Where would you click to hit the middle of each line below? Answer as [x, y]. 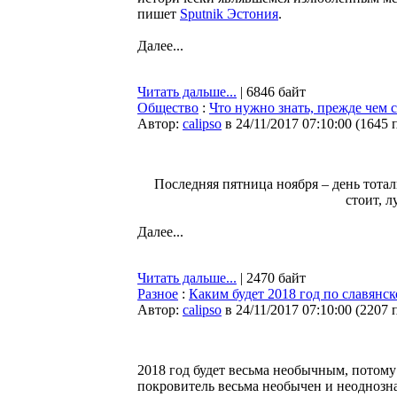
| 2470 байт [271, 278]
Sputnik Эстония [229, 14]
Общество [168, 108]
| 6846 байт [271, 92]
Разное [158, 294]
